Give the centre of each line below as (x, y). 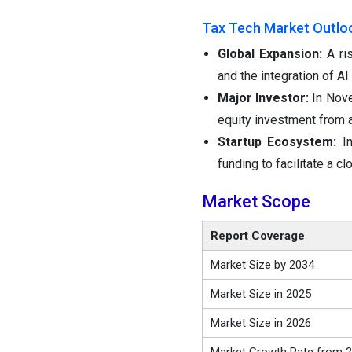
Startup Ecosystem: (280, 142)
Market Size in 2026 (260, 323)
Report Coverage (257, 236)
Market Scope (256, 202)
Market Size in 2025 (260, 294)
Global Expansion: (272, 54)
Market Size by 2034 (262, 265)
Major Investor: (265, 98)
